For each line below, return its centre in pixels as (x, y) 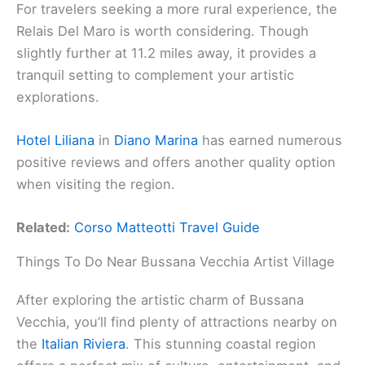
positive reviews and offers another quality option (176, 162)
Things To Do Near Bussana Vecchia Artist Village (176, 262)
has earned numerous (270, 140)
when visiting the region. (96, 184)
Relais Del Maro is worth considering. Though (163, 31)
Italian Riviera (84, 344)
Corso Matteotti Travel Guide (167, 228)
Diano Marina (156, 140)
